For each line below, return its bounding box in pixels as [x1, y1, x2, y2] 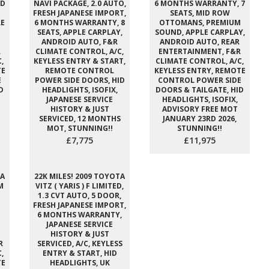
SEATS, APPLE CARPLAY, [37, 27, 122, 37]
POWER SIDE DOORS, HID [34, 75, 125, 85]
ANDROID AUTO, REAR [160, 37, 240, 47]
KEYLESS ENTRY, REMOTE [154, 65, 246, 76]
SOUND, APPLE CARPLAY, [154, 27, 245, 37]
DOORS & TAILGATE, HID [156, 85, 244, 95]
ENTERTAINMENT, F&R [159, 46, 241, 56]
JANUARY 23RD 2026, [163, 113, 237, 124]
